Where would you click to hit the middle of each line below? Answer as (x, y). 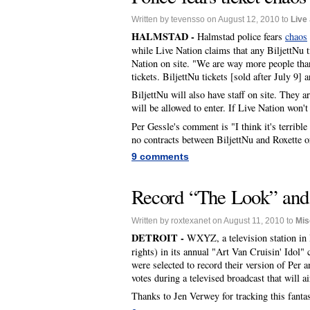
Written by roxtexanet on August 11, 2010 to (213, 220)
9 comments (160, 156)
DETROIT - (159, 238)
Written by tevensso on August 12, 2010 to (211, 19)
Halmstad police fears (241, 37)
